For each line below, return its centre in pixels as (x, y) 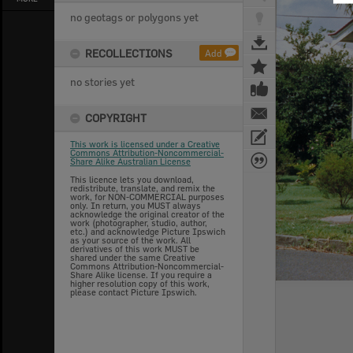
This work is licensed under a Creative (145, 144)
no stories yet (102, 82)
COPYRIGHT (116, 118)
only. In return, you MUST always (136, 205)
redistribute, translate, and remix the (143, 188)
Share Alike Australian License (130, 161)
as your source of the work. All (130, 240)
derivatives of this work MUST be (135, 249)
